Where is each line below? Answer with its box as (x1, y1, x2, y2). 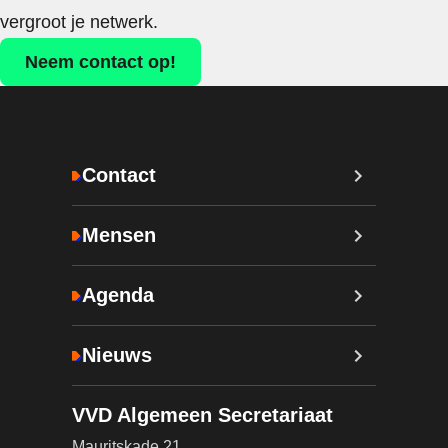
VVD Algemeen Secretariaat (72, 403, 333, 426)
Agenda (82, 284, 154, 307)
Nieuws (82, 344, 152, 367)
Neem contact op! (25, 51, 176, 72)
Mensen (82, 224, 156, 247)
